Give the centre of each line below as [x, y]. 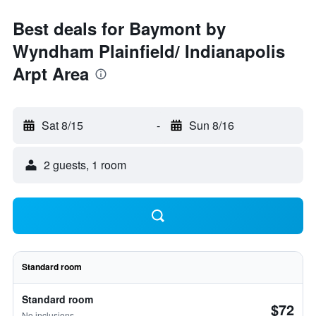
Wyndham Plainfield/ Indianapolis [149, 51]
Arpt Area [51, 73]
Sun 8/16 [211, 125]
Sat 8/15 [62, 125]
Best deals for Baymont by [119, 28]
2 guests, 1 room [85, 165]
